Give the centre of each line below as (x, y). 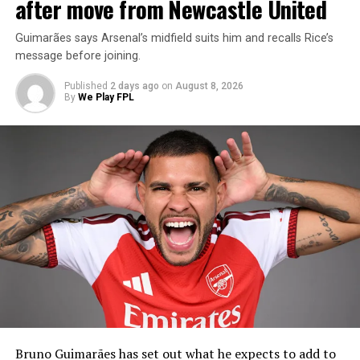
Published (86, 86)
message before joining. (78, 55)
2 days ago (134, 86)
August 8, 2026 (209, 86)
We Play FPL (106, 97)
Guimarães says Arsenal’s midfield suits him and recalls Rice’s (174, 38)
